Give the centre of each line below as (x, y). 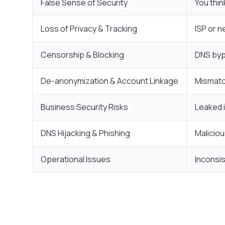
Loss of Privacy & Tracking (89, 29)
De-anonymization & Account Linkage (109, 81)
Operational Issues (76, 159)
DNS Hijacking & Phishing (85, 133)
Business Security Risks (84, 107)
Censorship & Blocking (82, 55)
